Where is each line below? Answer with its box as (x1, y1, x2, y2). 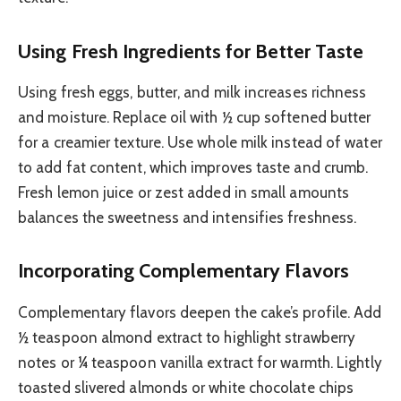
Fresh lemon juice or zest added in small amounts (18, 183, 350, 201)
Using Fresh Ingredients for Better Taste (18, 38, 364, 63)
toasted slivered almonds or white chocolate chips (18, 378, 354, 397)
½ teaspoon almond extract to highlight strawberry (18, 328, 356, 346)
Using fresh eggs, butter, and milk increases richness (18, 82, 367, 101)
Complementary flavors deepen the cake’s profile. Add (18, 303, 382, 321)
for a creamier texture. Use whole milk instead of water (18, 132, 382, 151)
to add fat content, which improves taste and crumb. (18, 158, 369, 176)
